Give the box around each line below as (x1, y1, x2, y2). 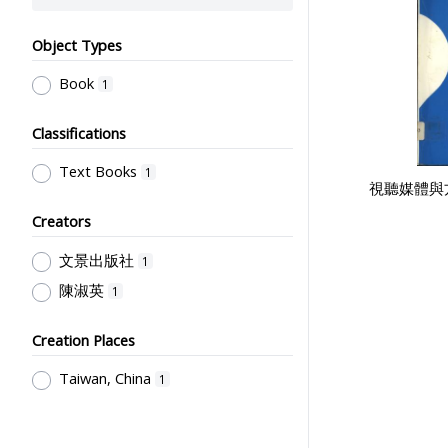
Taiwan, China (58, 368, 151, 389)
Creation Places (32, 330, 135, 351)
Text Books (58, 161, 137, 182)
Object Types (32, 34, 122, 55)
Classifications (32, 123, 126, 143)
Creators (32, 211, 91, 232)
